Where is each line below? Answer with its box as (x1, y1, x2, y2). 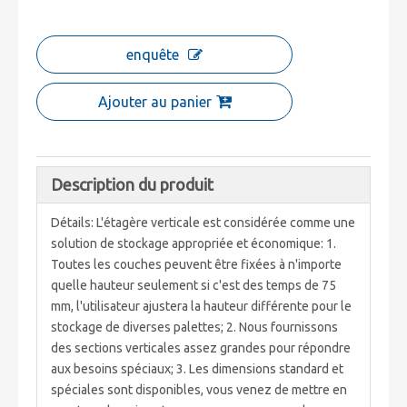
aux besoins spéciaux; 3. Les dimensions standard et (51, 361, 343, 376)
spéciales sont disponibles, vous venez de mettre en (51, 382, 347, 397)
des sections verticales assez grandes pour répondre (51, 340, 351, 355)
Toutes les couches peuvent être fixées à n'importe (51, 256, 342, 272)
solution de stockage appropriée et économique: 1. (51, 235, 336, 251)
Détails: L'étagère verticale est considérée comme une (51, 214, 355, 230)
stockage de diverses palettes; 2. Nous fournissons (51, 319, 338, 334)
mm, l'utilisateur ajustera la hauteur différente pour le (51, 298, 352, 313)
